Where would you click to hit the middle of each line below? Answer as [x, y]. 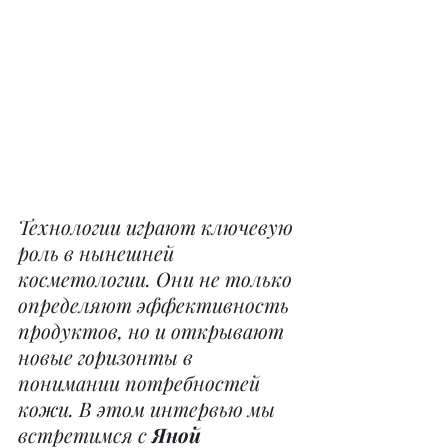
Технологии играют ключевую [158, 226]
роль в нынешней [98, 252]
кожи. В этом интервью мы [149, 408]
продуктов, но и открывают [153, 330]
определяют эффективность [156, 304]
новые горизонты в [108, 356]
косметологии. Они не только [157, 278]
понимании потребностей [141, 382]
